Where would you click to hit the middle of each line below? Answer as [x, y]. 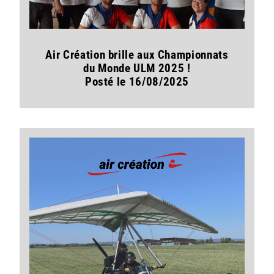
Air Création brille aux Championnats [137, 55]
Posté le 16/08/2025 [137, 82]
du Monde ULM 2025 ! [137, 68]
